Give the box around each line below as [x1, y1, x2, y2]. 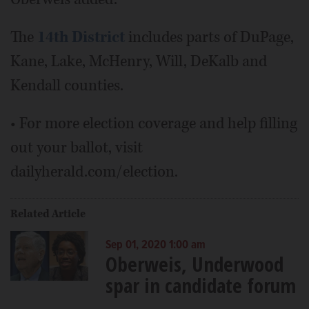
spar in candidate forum [105, 272, 296, 299]
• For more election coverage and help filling [10, 113, 297, 134]
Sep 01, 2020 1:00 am [105, 238, 206, 253]
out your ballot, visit [10, 137, 143, 158]
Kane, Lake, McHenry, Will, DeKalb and [10, 51, 267, 72]
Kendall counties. [10, 75, 123, 96]
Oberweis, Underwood [105, 250, 283, 277]
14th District [37, 27, 125, 48]
